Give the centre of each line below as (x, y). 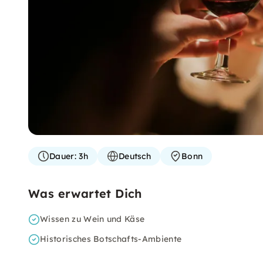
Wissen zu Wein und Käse (92, 219)
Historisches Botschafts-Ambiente (111, 239)
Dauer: (63, 156)
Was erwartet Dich (85, 193)
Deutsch (135, 156)
